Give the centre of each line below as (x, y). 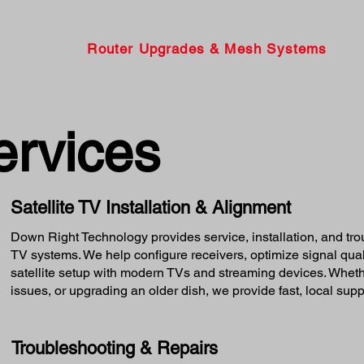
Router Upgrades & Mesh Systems (207, 48)
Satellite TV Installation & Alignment (150, 207)
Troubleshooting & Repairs (114, 348)
